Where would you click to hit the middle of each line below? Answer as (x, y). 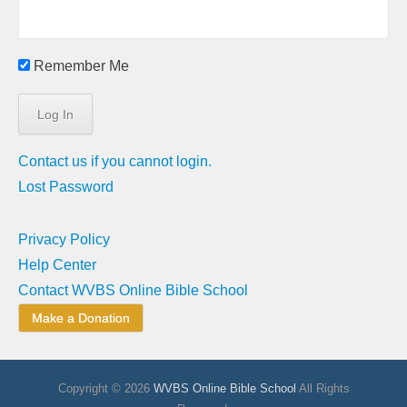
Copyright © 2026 (105, 388)
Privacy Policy (64, 239)
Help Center (57, 264)
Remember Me (79, 65)
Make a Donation (81, 318)
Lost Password (66, 186)
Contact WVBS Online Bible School (133, 290)
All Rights (323, 388)
